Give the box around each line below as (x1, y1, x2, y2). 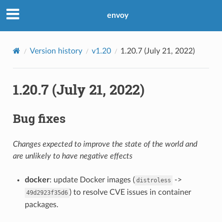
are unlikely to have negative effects (12, 152, 132, 160)
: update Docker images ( (49, 175, 135, 184)
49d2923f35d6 (26, 189, 68, 196)
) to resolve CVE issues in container (69, 188, 191, 196)
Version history (29, 47, 82, 55)
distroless (136, 176, 171, 184)
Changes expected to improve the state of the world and (12, 140, 197, 148)
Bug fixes (12, 110, 65, 126)
